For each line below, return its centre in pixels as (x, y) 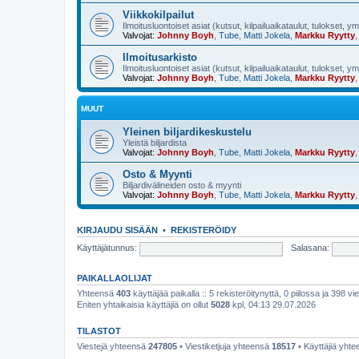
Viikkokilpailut (158, 14)
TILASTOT (99, 331)
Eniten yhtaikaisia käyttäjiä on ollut (144, 304)
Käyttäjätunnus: (107, 248)
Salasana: (310, 248)
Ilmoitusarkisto (160, 57)
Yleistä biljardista (155, 142)
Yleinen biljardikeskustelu (187, 131)
